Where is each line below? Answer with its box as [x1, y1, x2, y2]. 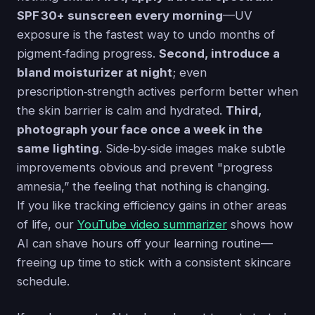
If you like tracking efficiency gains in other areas [17, 198, 287, 213]
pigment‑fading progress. [17, 46, 159, 61]
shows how [227, 217, 293, 232]
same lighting [17, 141, 99, 156]
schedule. [17, 274, 70, 289]
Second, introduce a [159, 46, 280, 61]
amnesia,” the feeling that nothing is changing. [17, 179, 269, 194]
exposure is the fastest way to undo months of [17, 27, 275, 42]
